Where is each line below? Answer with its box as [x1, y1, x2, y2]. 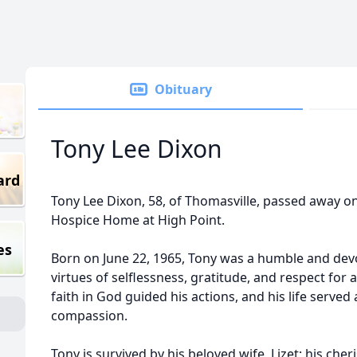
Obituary [155, 80, 212, 98]
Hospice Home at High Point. [51, 211, 225, 229]
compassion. [51, 307, 127, 324]
